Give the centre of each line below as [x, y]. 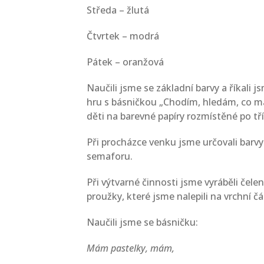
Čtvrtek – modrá [123, 36]
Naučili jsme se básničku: [142, 222]
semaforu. [110, 156]
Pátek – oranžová [125, 62]
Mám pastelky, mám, [131, 248]
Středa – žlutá [118, 10]
